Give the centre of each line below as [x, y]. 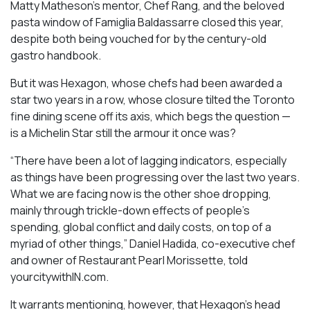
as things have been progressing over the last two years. [155, 177]
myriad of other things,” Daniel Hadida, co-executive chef [153, 244]
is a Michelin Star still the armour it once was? [123, 133]
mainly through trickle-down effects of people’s [130, 211]
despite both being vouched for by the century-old [138, 39]
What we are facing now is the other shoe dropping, [141, 194]
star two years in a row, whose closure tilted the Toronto [153, 100]
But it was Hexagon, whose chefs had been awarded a [146, 83]
